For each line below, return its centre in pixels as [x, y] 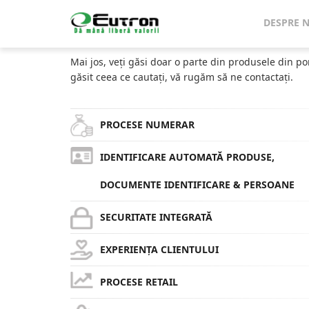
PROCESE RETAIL [139, 282]
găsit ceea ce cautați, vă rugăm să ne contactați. [182, 77]
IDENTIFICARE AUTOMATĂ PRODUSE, [187, 157]
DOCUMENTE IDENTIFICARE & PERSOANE [197, 185]
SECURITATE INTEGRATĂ [156, 217]
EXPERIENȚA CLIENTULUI [159, 249]
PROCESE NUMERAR [147, 124]
